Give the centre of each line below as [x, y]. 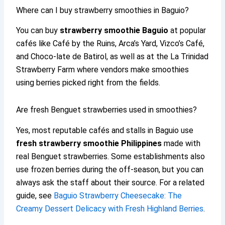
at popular [187, 31]
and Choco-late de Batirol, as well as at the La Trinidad [113, 57]
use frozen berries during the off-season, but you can [110, 170]
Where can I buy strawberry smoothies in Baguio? [103, 10]
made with [181, 144]
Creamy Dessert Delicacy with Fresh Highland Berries [110, 209]
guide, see [35, 196]
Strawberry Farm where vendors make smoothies [103, 70]
